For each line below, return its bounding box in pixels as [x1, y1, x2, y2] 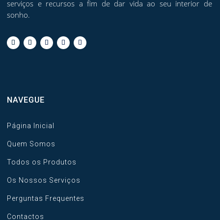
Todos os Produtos [7, 158, 77, 166]
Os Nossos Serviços [7, 176, 81, 185]
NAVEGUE [7, 95, 45, 105]
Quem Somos [7, 140, 55, 148]
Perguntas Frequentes [7, 194, 84, 203]
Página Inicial [7, 122, 55, 130]
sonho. [7, 9, 30, 20]
